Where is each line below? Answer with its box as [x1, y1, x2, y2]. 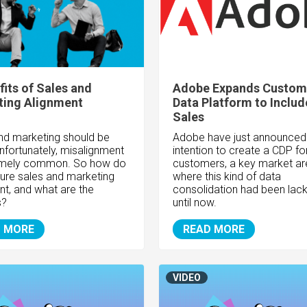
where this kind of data [172, 170, 281, 184]
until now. [172, 196, 217, 210]
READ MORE [182, 223, 245, 236]
